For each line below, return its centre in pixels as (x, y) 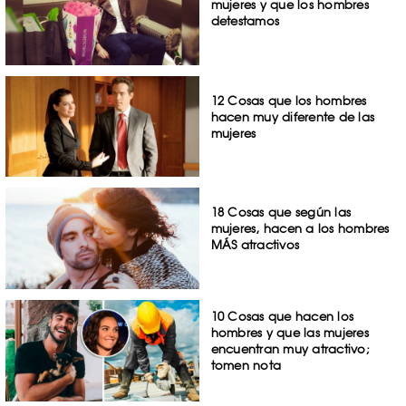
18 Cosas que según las (281, 213)
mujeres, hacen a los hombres (300, 229)
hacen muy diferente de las (293, 116)
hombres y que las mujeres (290, 333)
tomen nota (246, 366)
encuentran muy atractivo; (290, 349)
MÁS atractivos (255, 245)
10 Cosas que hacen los (282, 317)
